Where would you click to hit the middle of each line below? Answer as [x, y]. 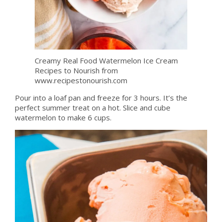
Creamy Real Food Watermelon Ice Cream [106, 61]
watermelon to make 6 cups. [63, 118]
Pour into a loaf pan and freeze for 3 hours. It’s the [101, 98]
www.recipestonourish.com [81, 81]
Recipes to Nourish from [76, 71]
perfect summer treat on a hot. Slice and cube [92, 108]
